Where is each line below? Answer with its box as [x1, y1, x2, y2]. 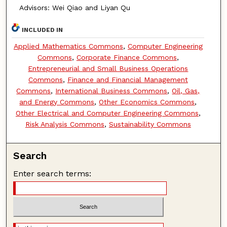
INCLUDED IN [22, 26, 63, 34]
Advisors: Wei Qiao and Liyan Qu [19, 3, 130, 12]
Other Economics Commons [99, 98, 195, 106]
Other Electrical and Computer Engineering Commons [15, 109, 199, 118]
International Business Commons [55, 87, 168, 95]
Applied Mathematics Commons [13, 42, 123, 51]
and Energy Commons [19, 98, 95, 106]
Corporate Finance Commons [76, 53, 177, 62]
